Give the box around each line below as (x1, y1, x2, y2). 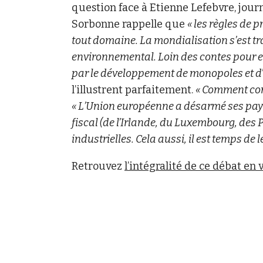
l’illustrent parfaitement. (72, 83, 195, 96)
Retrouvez (72, 160, 124, 173)
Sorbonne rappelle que (72, 18, 187, 31)
